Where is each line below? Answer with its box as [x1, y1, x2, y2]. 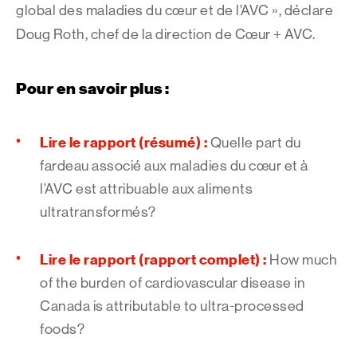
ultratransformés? [40, 204, 156, 220]
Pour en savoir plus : [16, 79, 170, 98]
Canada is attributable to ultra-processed [40, 298, 304, 314]
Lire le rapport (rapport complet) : [40, 250, 267, 269]
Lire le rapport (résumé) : [40, 133, 207, 151]
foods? [40, 321, 84, 337]
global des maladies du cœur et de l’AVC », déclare [16, 2, 333, 18]
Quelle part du [207, 135, 301, 151]
